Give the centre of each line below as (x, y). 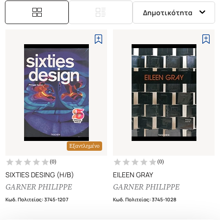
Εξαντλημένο (84, 146)
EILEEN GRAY (133, 175)
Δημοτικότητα (168, 12)
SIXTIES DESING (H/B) (40, 175)
